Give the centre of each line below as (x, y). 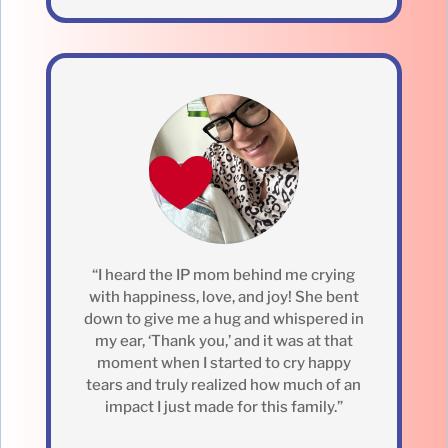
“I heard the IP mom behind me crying (224, 275)
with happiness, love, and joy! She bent (223, 297)
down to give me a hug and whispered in (223, 319)
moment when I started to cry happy (223, 363)
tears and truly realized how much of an (224, 385)
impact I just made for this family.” (223, 407)
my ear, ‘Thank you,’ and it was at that (223, 341)
